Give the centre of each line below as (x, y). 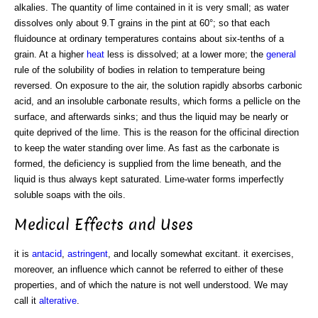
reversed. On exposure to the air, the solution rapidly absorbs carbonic (158, 85)
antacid (47, 254)
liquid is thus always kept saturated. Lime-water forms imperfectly (149, 179)
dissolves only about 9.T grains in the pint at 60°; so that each (142, 23)
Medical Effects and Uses (104, 225)
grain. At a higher (50, 54)
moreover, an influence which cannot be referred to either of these (149, 270)
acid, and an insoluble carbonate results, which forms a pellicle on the (157, 101)
